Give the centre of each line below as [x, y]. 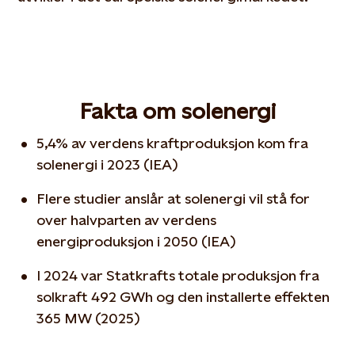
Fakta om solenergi [177, 111]
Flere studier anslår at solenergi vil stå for [174, 198]
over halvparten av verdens [127, 220]
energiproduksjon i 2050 [119, 241]
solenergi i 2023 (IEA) [109, 164]
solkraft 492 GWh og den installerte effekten [183, 297]
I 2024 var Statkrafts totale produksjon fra [178, 275]
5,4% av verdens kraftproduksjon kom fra [173, 143]
